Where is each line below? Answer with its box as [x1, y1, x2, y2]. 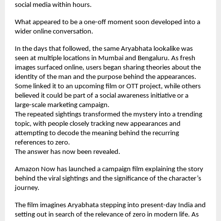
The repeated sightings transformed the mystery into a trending [15, 111, 202, 119]
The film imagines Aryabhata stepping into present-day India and [15, 202, 206, 210]
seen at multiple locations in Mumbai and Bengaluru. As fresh [15, 55, 195, 63]
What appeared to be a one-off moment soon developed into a [15, 19, 200, 27]
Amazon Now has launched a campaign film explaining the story [15, 166, 203, 174]
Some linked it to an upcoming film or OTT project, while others [15, 83, 201, 91]
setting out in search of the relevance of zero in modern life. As [15, 211, 199, 219]
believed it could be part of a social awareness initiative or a [15, 92, 188, 100]
